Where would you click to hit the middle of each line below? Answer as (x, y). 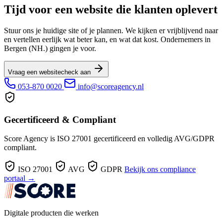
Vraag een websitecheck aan (50, 72)
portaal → (20, 178)
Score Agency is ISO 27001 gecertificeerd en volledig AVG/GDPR (109, 139)
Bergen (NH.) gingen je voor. (50, 48)
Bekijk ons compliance (160, 169)
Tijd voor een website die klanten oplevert (111, 9)
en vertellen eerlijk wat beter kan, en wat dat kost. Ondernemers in (107, 39)
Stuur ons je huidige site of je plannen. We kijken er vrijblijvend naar (111, 30)
